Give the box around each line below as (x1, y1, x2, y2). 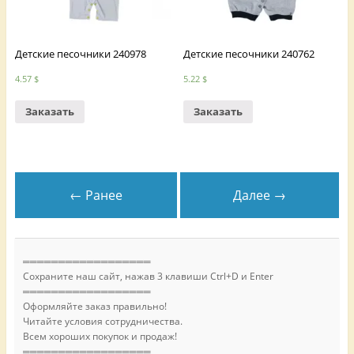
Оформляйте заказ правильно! (22, 299, 167, 314)
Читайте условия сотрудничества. (22, 314, 183, 329)
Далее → (233, 186, 287, 205)
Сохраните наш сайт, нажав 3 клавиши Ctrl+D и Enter (22, 269, 273, 284)
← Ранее (69, 186, 122, 205)
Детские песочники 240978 (14, 46, 146, 61)
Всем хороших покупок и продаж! (22, 330, 177, 344)
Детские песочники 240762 (183, 46, 315, 61)
